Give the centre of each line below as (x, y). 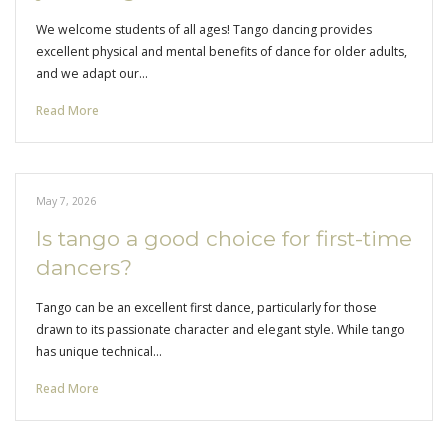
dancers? (84, 267)
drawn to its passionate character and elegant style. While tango (220, 329)
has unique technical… (99, 351)
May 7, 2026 (66, 201)
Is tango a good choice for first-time (224, 238)
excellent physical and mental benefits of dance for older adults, (221, 51)
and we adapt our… (92, 73)
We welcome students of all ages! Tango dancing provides (204, 29)
